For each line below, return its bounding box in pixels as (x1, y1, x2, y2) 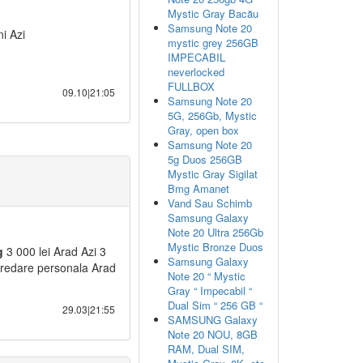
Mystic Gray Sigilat (168, 166, 258, 181)
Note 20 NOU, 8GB (168, 327, 258, 342)
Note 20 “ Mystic (168, 268, 246, 284)
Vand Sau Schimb (168, 195, 252, 211)
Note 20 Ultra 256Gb (168, 224, 263, 240)
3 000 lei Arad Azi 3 (3, 243, 106, 259)
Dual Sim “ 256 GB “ (168, 297, 263, 313)
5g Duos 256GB (168, 152, 242, 167)
